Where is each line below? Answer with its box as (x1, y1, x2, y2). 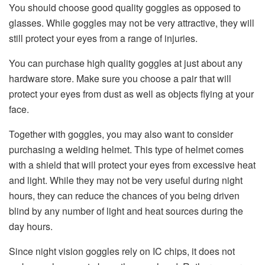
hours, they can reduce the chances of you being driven (9, 189, 240, 202)
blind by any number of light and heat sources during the (9, 204, 243, 218)
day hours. (9, 219, 53, 233)
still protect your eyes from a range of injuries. (9, 31, 198, 45)
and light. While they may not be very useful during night (9, 173, 243, 187)
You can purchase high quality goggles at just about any (9, 56, 243, 70)
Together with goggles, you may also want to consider (9, 127, 233, 141)
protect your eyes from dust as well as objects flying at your (9, 87, 254, 101)
